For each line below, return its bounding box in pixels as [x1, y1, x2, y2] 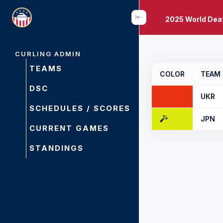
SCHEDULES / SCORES [29, 104, 130, 113]
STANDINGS [29, 143, 84, 153]
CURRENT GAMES [29, 123, 109, 133]
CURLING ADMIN [15, 50, 81, 58]
